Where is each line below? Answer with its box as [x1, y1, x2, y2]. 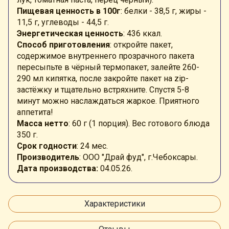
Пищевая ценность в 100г [17, 6, 121, 16]
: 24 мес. [77, 141, 108, 151]
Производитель [17, 152, 79, 162]
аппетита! [17, 107, 53, 117]
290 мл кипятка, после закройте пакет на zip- [17, 73, 189, 83]
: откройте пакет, [110, 39, 173, 50]
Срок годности [17, 141, 77, 151]
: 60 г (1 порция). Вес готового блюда [68, 118, 210, 128]
